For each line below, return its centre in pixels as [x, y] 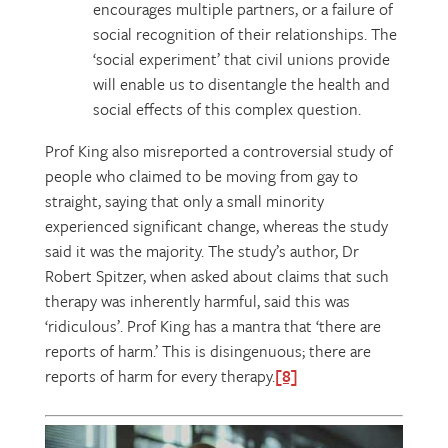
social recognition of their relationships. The [244, 34]
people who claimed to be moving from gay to [201, 176]
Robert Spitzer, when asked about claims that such [216, 276]
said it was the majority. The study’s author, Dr [201, 251]
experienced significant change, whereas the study [216, 226]
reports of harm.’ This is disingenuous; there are [207, 351]
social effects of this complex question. [226, 109]
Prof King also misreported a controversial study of [218, 151]
